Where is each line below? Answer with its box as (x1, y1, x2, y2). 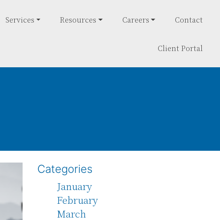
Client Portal (158, 43, 203, 54)
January (57, 179, 92, 192)
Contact (175, 14, 203, 25)
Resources (60, 14, 97, 25)
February (57, 192, 98, 206)
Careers (122, 14, 149, 25)
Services (5, 14, 35, 25)
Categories (37, 162, 92, 175)
